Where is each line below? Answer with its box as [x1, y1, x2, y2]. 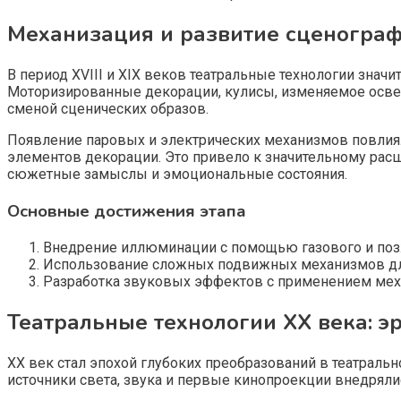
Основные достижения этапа [7, 199, 246, 223]
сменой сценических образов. [7, 99, 209, 117]
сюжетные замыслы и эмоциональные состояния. [7, 165, 347, 183]
